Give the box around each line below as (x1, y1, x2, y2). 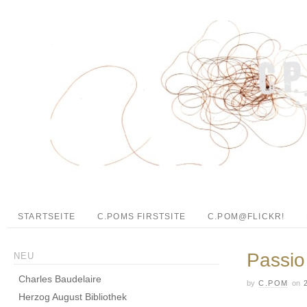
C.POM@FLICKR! (207, 212, 285, 221)
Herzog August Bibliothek (19, 291, 127, 302)
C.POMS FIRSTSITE (97, 212, 186, 221)
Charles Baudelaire (19, 273, 102, 284)
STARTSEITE (18, 212, 75, 221)
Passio (247, 249, 305, 271)
